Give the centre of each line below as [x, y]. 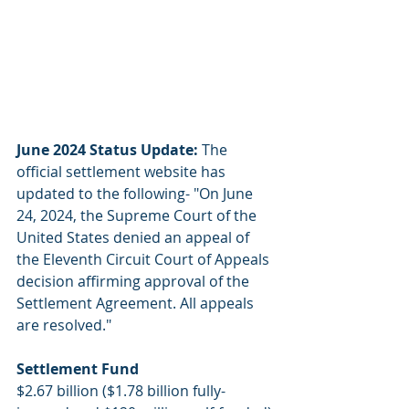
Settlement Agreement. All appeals [137, 304]
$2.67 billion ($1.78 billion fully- [121, 391]
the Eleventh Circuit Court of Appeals [145, 260]
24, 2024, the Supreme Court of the [138, 216]
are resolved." [64, 325]
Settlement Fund [78, 369]
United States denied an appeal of [135, 238]
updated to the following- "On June [136, 194]
